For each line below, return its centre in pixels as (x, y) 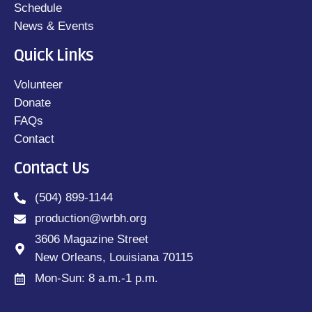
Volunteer (38, 85)
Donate (32, 103)
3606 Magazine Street (92, 240)
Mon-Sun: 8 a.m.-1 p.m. (97, 279)
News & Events (54, 26)
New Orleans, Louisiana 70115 (114, 258)
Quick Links (54, 56)
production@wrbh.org (91, 219)
